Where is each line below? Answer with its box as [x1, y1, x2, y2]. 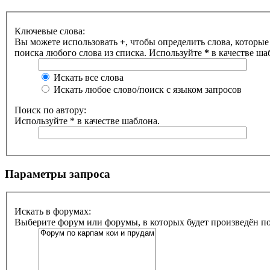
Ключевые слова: [14, 26, 85, 36]
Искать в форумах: [14, 206, 91, 217]
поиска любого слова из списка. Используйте [14, 48, 204, 58]
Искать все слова [51, 72, 124, 83]
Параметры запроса [5, 167, 110, 180]
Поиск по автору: [14, 105, 86, 115]
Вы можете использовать [14, 37, 120, 47]
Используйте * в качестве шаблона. [14, 116, 160, 126]
